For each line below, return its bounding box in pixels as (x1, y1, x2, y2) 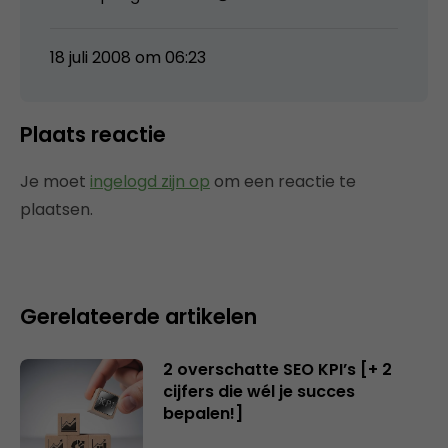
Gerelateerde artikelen (20, 301, 257, 331)
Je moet (20, 169, 90, 193)
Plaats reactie (20, 119, 166, 149)
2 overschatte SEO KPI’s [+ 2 (162, 357, 392, 381)
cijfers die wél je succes (162, 379, 355, 403)
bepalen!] (162, 401, 243, 425)
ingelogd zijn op (90, 169, 210, 193)
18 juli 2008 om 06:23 (50, 45, 206, 69)
